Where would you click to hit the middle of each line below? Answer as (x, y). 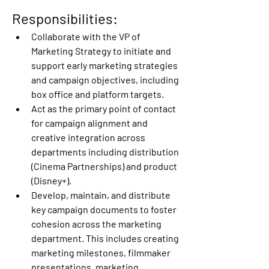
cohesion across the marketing (96, 223)
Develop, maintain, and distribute (101, 195)
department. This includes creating (105, 238)
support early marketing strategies (104, 65)
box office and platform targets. (98, 94)
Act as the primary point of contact (104, 108)
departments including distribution (105, 151)
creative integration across (88, 137)
